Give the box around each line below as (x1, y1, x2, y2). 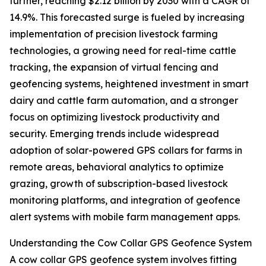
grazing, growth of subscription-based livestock (9, 178, 228, 190)
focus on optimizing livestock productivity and (9, 111, 220, 123)
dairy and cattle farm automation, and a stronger (9, 94, 238, 107)
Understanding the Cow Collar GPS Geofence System (9, 237, 252, 249)
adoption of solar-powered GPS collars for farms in (9, 144, 242, 157)
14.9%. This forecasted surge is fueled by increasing (9, 11, 245, 24)
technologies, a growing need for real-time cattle (9, 45, 236, 57)
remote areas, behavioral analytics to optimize (9, 161, 224, 173)
